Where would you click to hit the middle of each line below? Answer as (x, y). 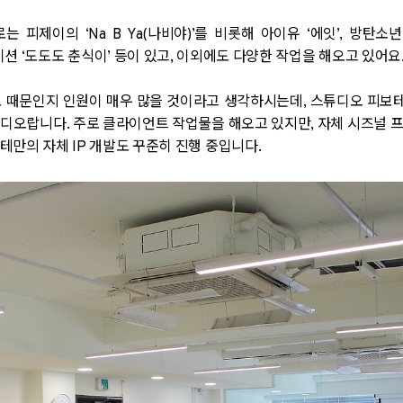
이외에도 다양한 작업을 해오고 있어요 (289, 58)
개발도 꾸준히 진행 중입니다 (174, 148)
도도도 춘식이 (66, 58)
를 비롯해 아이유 (251, 35)
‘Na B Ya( (116, 35)
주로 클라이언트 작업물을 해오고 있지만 (192, 125)
